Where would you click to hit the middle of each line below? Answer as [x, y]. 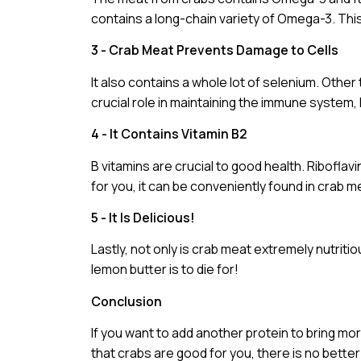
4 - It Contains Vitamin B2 [169, 134]
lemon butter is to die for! [164, 270]
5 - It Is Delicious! [143, 218]
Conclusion [126, 301]
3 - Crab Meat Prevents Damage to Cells [214, 50]
